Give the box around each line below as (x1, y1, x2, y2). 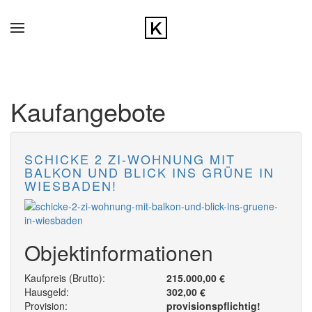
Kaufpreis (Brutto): (24, 271, 105, 285)
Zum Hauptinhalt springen (24, 24, 153, 40)
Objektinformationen (24, 237, 213, 267)
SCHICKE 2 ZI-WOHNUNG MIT (24, 150, 235, 168)
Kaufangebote (10, 93, 166, 129)
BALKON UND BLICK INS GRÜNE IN (24, 163, 274, 181)
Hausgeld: (24, 285, 69, 299)
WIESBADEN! (24, 176, 117, 194)
